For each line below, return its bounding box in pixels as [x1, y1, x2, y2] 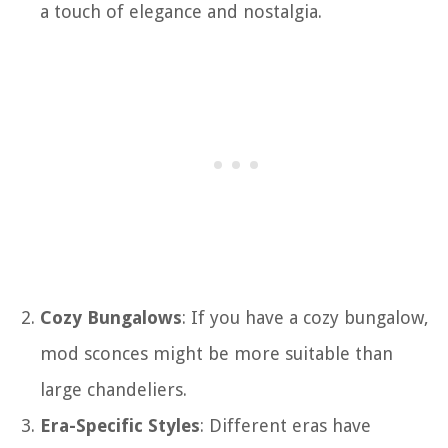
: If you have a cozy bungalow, [182, 306, 429, 328]
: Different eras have [200, 414, 371, 436]
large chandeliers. [40, 378, 187, 400]
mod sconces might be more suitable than [40, 342, 393, 364]
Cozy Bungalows [40, 306, 182, 328]
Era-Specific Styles [40, 414, 200, 436]
